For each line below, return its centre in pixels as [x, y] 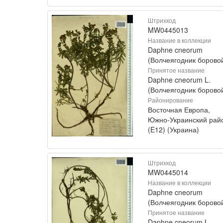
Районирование [170, 100]
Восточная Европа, [179, 109]
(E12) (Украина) [173, 129]
